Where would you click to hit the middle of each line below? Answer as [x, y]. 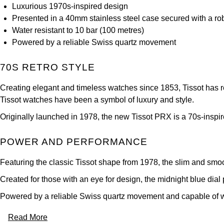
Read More [28, 217]
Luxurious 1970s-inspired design [70, 6]
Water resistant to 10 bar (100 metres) [78, 30]
